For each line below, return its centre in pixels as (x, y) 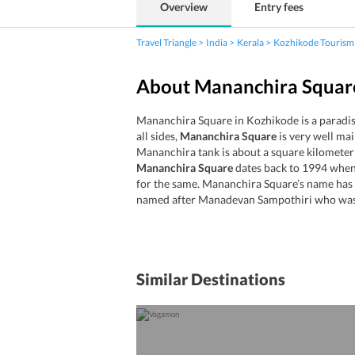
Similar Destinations (211, 279)
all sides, (158, 136)
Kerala (250, 42)
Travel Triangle (166, 42)
